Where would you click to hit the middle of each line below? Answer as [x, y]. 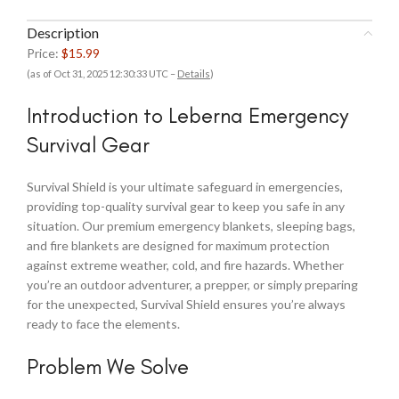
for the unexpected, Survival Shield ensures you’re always [186, 304]
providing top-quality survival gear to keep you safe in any [186, 206]
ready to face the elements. [103, 324]
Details [194, 73]
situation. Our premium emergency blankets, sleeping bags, [191, 226]
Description [63, 33]
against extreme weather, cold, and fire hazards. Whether [185, 265]
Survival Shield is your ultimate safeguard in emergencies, [185, 187]
